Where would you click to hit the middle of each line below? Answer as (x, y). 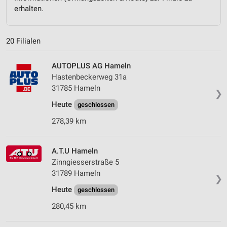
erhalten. (29, 8)
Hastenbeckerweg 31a (89, 77)
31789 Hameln (76, 174)
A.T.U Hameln (75, 151)
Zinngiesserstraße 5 (85, 162)
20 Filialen (23, 41)
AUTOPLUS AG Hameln (91, 66)
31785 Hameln (76, 88)
